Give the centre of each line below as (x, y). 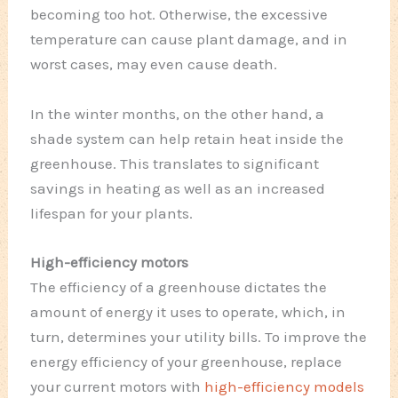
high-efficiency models (285, 386)
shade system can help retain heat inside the (187, 138)
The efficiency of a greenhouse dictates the (179, 287)
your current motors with (118, 386)
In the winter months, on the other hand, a (178, 113)
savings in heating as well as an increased (178, 188)
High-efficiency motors (110, 262)
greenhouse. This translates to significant (175, 163)
